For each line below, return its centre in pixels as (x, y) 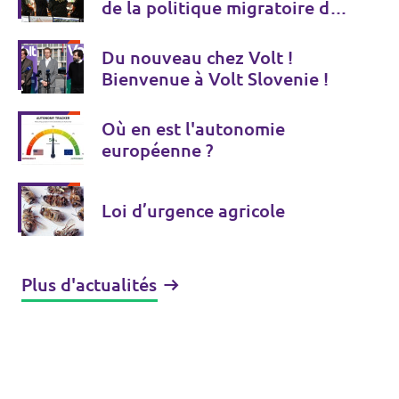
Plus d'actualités (89, 285)
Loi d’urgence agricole (193, 211)
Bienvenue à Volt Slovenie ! (215, 79)
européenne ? (157, 150)
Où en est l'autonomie (193, 129)
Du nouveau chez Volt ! (197, 57)
